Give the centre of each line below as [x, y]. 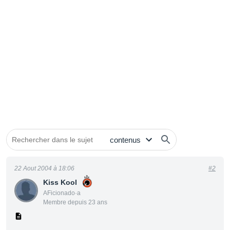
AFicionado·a [62, 193]
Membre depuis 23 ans [75, 202]
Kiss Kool [60, 182]
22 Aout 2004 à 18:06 [44, 168]
